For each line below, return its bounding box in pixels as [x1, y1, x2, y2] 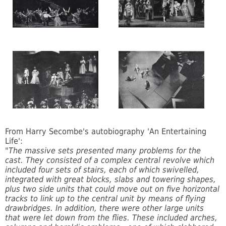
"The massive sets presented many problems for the [5, 146, 201, 156]
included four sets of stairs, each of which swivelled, [5, 165, 199, 175]
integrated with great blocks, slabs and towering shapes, [5, 175, 216, 185]
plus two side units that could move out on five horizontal [5, 184, 219, 194]
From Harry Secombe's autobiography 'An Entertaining [5, 127, 206, 137]
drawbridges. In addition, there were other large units [5, 203, 204, 213]
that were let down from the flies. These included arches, [5, 213, 217, 223]
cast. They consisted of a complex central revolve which [5, 155, 214, 165]
